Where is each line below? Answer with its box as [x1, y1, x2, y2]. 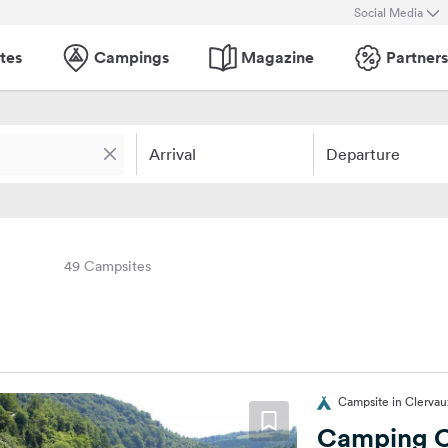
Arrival [149, 144, 196, 164]
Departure [325, 144, 400, 164]
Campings [94, 46, 169, 68]
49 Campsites [64, 257, 151, 275]
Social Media [354, 3, 423, 21]
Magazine [241, 46, 314, 68]
